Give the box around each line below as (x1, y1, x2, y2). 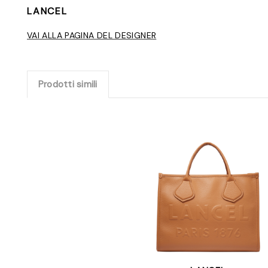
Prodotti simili (38, 78, 98, 91)
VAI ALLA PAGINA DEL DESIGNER (27, 30, 157, 41)
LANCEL (27, 5, 68, 18)
